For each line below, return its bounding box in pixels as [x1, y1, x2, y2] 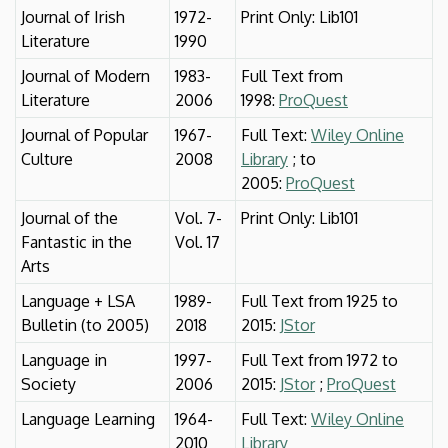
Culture [21, 148, 73, 169]
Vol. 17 [175, 231, 220, 252]
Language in [21, 349, 107, 370]
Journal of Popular [21, 124, 148, 145]
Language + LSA [21, 290, 135, 311]
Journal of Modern [21, 65, 150, 86]
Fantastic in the [21, 231, 132, 252]
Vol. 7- [175, 207, 222, 228]
